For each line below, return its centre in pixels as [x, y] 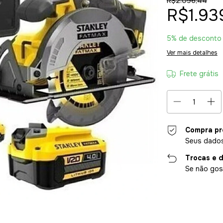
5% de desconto [194, 38]
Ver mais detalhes [192, 53]
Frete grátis [199, 74]
